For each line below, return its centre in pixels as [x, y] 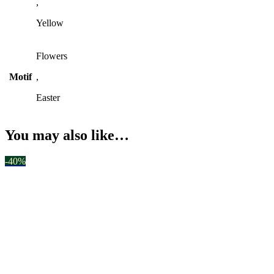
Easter [48, 97]
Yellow [50, 23]
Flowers [52, 56]
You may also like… [67, 135]
